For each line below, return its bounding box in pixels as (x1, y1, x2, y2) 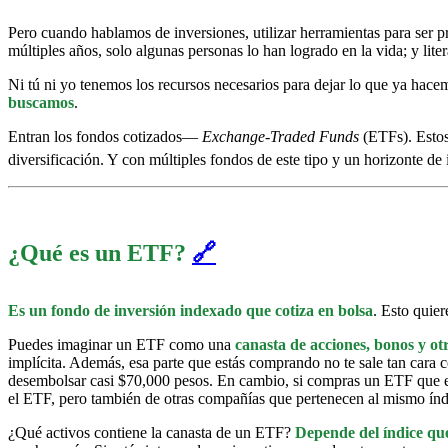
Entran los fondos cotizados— (8, 127, 202, 145)
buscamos (8, 93, 74, 111)
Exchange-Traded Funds (202, 127, 359, 145)
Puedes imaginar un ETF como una (8, 336, 235, 354)
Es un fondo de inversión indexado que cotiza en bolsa (8, 302, 373, 320)
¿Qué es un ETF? (8, 239, 192, 266)
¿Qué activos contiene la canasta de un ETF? (8, 424, 295, 442)
